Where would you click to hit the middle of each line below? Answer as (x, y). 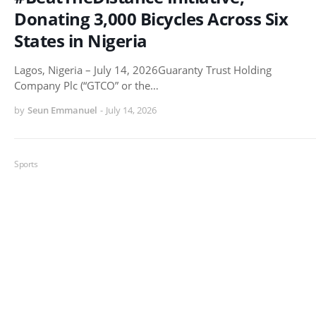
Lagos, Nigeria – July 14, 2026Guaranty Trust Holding (143, 69)
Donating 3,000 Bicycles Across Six (151, 18)
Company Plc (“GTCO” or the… (86, 85)
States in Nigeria (81, 40)
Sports (26, 164)
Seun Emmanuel (62, 110)
